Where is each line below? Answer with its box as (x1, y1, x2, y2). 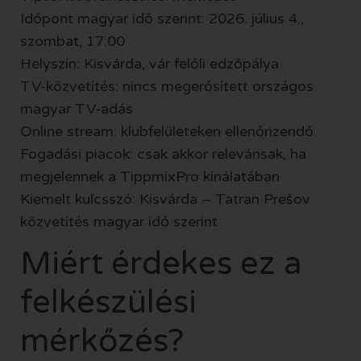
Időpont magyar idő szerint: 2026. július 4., (20, 9, 304, 27)
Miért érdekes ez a (20, 244, 302, 284)
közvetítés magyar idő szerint (20, 212, 218, 230)
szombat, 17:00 (20, 31, 125, 50)
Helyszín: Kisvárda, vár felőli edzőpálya (20, 54, 279, 73)
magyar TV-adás (20, 99, 133, 118)
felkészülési (20, 283, 197, 322)
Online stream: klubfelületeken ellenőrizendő (20, 122, 313, 140)
